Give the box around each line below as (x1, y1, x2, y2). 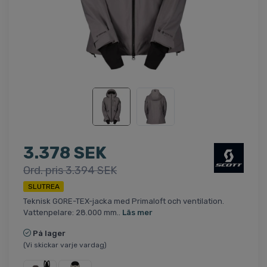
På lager (33, 229, 66, 238)
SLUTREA (27, 182, 60, 191)
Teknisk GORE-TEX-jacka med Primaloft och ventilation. (23, 197, 224, 206)
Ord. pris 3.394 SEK (23, 164, 117, 178)
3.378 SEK (23, 143, 107, 163)
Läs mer (122, 208, 153, 218)
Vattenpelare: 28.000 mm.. (23, 208, 122, 218)
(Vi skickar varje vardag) (23, 241, 107, 250)
